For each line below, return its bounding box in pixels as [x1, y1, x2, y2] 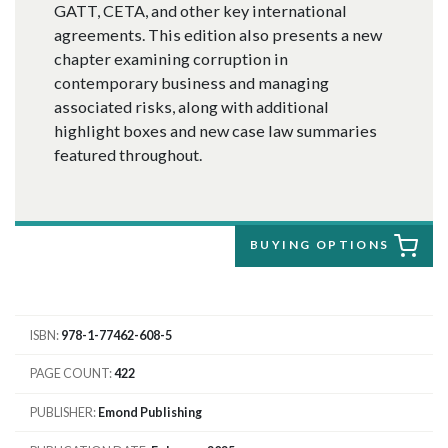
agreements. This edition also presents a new [53, 25, 382, 45]
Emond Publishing [98, 404, 202, 420]
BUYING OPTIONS [250, 237, 395, 253]
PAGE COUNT [30, 366, 109, 382]
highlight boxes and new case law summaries [53, 121, 377, 141]
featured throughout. [53, 145, 202, 165]
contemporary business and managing [53, 73, 329, 93]
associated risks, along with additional [53, 97, 329, 117]
